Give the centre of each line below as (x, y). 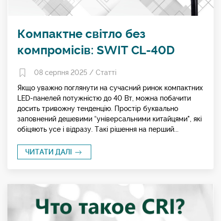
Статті (106, 72)
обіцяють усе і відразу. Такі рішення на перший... (98, 129)
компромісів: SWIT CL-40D (96, 50)
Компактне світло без (81, 34)
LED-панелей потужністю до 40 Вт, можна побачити (104, 98)
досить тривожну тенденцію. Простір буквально (98, 109)
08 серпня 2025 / (64, 72)
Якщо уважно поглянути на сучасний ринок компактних (110, 88)
